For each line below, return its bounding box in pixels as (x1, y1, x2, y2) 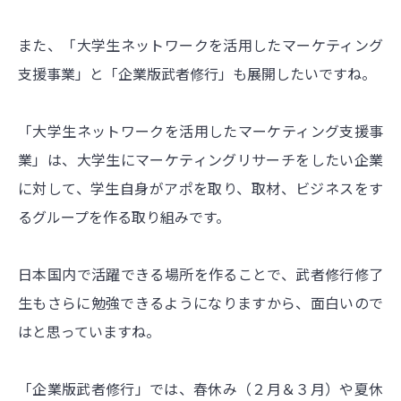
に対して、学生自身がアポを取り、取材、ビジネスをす (18, 176, 383, 199)
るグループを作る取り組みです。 (18, 205, 230, 227)
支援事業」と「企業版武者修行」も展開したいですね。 (18, 62, 376, 84)
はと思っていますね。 (18, 320, 160, 342)
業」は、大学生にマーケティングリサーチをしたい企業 (18, 148, 383, 170)
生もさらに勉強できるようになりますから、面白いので (18, 291, 383, 313)
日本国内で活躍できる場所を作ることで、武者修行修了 (18, 262, 383, 285)
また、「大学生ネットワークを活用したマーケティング (18, 33, 383, 55)
